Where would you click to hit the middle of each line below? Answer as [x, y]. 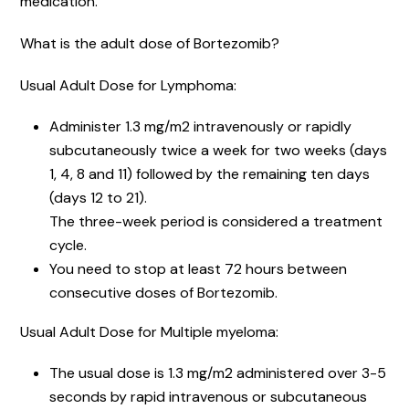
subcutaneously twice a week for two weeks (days [218, 150]
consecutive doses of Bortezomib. [163, 292]
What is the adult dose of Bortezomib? [150, 43]
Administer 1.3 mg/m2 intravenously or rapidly [200, 126]
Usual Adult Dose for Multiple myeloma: [149, 331]
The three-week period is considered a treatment [216, 221]
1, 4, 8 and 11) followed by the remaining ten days [210, 173]
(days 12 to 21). [98, 197]
